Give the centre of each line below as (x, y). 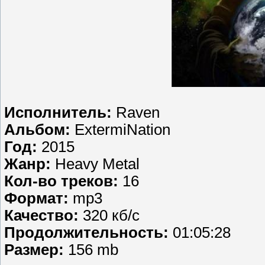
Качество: (43, 216)
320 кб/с (111, 216)
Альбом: (39, 130)
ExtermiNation (122, 130)
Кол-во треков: (63, 181)
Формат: (38, 198)
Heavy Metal (97, 164)
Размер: (36, 250)
